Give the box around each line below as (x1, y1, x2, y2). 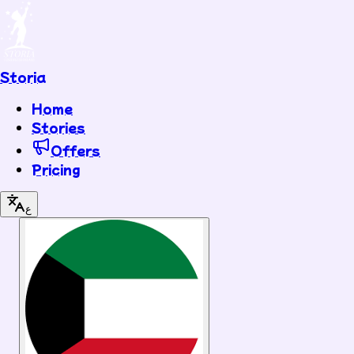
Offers (51, 141, 100, 160)
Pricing (32, 160, 80, 179)
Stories (32, 118, 85, 137)
